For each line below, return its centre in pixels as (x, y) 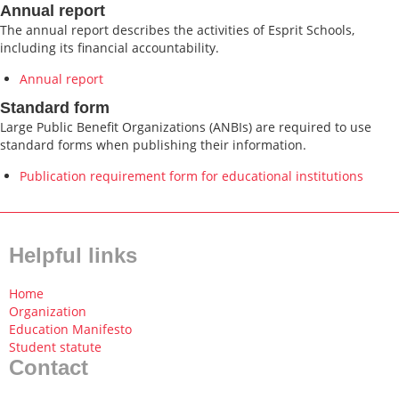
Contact (49, 367)
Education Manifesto (70, 329)
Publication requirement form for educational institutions (191, 176)
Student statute (55, 347)
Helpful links (73, 255)
